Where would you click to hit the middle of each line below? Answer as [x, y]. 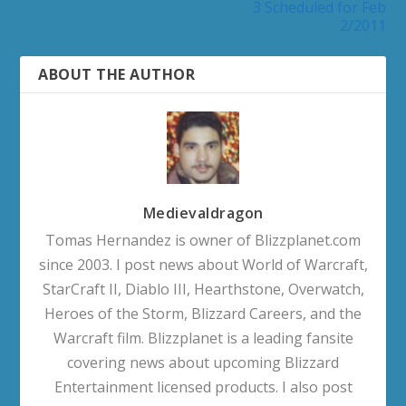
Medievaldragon [203, 213]
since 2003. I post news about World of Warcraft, [203, 264]
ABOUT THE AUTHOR [117, 74]
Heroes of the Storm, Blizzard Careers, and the [203, 313]
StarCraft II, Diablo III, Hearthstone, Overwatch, [203, 289]
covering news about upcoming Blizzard [203, 362]
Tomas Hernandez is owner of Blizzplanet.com [203, 240]
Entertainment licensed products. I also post [203, 387]
